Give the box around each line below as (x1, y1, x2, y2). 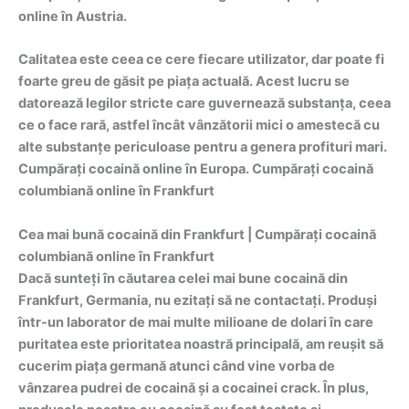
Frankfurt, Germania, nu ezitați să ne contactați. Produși (18, 291, 377, 309)
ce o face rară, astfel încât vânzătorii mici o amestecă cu (18, 117, 380, 134)
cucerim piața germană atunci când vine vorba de (18, 357, 335, 374)
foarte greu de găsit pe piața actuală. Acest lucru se (18, 73, 350, 90)
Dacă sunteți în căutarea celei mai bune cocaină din (18, 269, 348, 287)
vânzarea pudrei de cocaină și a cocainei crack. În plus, (18, 379, 369, 396)
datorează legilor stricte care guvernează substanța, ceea (18, 95, 391, 112)
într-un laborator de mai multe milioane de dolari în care (18, 313, 373, 330)
